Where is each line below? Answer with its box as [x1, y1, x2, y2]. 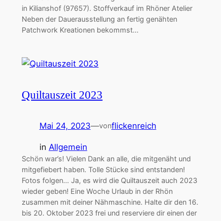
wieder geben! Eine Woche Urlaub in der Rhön [21, 186, 173, 195]
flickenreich [111, 121, 156, 131]
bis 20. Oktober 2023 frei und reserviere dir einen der [21, 208, 197, 217]
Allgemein [48, 142, 87, 152]
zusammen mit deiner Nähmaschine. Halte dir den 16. [21, 197, 198, 206]
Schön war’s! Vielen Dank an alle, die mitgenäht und [21, 154, 191, 163]
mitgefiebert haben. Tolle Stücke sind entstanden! [21, 165, 185, 174]
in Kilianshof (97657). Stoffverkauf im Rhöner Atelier [21, 4, 192, 13]
